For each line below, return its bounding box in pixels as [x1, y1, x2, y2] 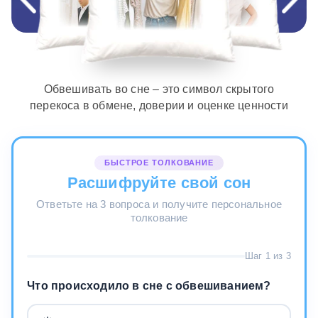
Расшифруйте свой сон [67, 174, 251, 192]
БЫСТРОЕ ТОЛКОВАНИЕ [104, 158, 214, 167]
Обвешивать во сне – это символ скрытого [43, 82, 275, 95]
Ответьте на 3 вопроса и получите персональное [35, 197, 282, 210]
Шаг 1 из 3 [244, 251, 291, 262]
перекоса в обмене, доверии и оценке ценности [30, 99, 288, 111]
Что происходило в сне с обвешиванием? [27, 280, 271, 292]
